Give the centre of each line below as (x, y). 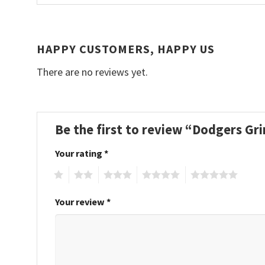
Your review (81, 201)
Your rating (80, 153)
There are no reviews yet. (92, 72)
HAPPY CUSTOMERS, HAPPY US (126, 49)
